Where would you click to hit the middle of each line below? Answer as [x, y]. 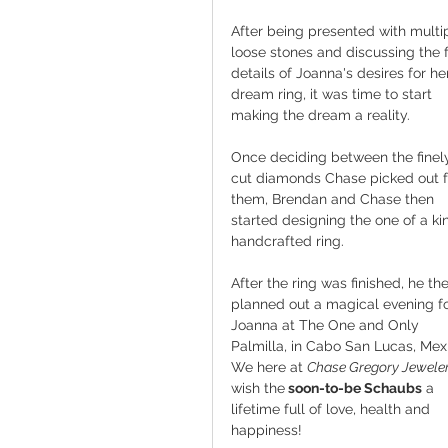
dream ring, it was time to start [333, 93]
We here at [269, 366]
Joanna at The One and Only [327, 324]
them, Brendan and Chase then [334, 198]
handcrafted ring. [287, 240]
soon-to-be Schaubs [353, 387]
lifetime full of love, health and [332, 408]
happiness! [268, 429]
